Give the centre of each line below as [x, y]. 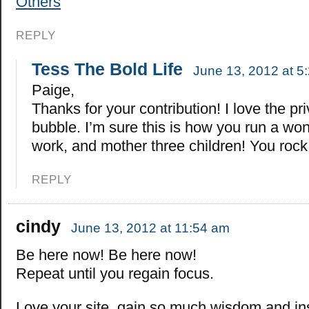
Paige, [53, 90]
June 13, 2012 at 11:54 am [150, 228]
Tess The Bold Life [107, 69]
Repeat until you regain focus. [115, 274]
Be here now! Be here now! [106, 255]
